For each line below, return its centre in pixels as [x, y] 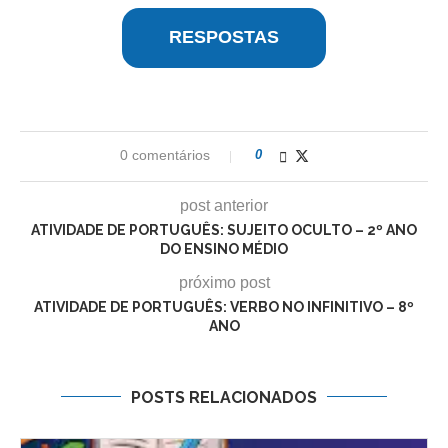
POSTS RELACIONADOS [224, 397]
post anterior [224, 205]
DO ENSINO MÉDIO [224, 248]
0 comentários [165, 154]
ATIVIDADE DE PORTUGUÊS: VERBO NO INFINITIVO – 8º [224, 306]
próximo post [224, 282]
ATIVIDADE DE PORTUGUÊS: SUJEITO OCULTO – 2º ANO [224, 229]
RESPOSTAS [224, 37]
